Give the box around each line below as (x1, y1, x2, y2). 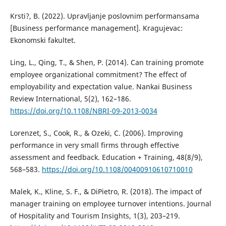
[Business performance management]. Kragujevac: (10, 23, 183, 33)
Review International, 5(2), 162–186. (10, 93, 131, 103)
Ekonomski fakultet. (10, 35, 76, 45)
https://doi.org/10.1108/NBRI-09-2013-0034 (10, 105, 157, 116)
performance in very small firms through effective (10, 140, 179, 150)
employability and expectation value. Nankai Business (10, 81, 192, 91)
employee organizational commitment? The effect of (10, 69, 187, 79)
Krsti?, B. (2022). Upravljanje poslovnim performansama (10, 11, 199, 21)
